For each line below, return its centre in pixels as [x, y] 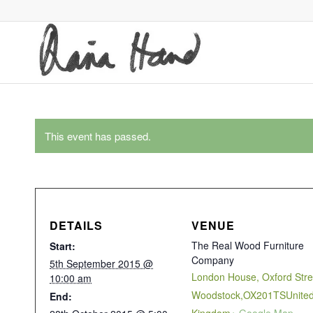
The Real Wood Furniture [247, 245]
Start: [63, 246]
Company [212, 260]
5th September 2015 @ [101, 263]
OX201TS [264, 295]
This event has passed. [98, 136]
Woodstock [216, 295]
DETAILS [76, 225]
